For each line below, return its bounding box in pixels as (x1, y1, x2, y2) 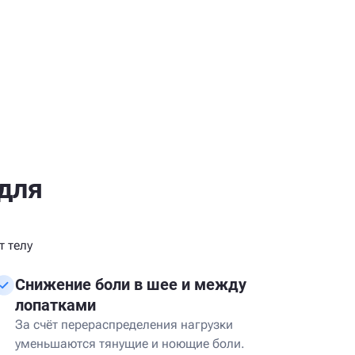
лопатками (15, 296, 96, 315)
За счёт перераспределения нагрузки (15, 317, 233, 332)
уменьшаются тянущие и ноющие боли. (15, 336, 245, 351)
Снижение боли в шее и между (15, 275, 246, 294)
